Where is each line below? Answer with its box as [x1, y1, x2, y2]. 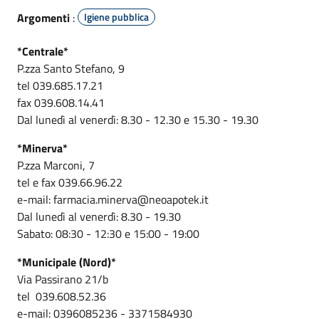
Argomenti [17, 9, 70, 26]
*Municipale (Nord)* [17, 253, 116, 271]
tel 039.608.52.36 [17, 287, 106, 305]
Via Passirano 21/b [17, 270, 108, 288]
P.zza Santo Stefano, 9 [17, 59, 125, 77]
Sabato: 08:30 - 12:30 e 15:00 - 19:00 [17, 224, 199, 242]
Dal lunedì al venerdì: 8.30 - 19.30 [17, 207, 181, 225]
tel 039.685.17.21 [17, 76, 103, 94]
